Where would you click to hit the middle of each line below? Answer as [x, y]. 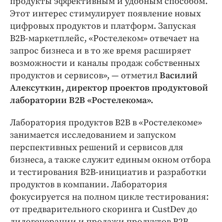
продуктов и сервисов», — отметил [85, 76]
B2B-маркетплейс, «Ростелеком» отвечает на [105, 39]
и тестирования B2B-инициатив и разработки [108, 172]
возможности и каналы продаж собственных [105, 63]
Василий [179, 76]
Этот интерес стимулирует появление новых [105, 14]
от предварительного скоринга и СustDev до [104, 210]
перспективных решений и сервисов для [97, 148]
